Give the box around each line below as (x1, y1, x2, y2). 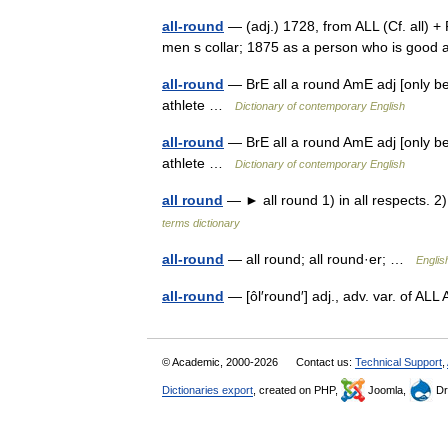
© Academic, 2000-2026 (162, 356, 281, 368)
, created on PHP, (253, 384, 341, 396)
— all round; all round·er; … (224, 251, 416, 267)
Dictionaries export (162, 384, 253, 396)
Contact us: (296, 356, 355, 368)
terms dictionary (162, 217, 240, 229)
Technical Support (355, 356, 442, 368)
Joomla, (365, 384, 409, 396)
